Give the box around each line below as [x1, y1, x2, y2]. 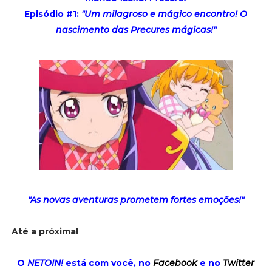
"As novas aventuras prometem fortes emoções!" [27, 194, 244, 205]
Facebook [153, 257, 198, 268]
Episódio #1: [24, 8, 82, 19]
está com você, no [63, 257, 154, 268]
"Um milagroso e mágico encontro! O [81, 8, 248, 19]
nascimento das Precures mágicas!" [55, 24, 216, 35]
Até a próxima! [11, 225, 78, 237]
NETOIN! [27, 257, 64, 268]
